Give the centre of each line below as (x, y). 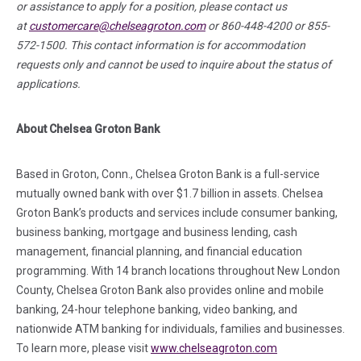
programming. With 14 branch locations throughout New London (178, 271)
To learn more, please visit (83, 348)
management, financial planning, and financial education (159, 251)
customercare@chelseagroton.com (117, 26)
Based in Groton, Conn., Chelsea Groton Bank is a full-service (168, 174)
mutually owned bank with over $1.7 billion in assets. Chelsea (170, 193)
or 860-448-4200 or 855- (269, 26)
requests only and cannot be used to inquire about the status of (174, 64)
